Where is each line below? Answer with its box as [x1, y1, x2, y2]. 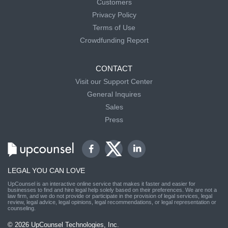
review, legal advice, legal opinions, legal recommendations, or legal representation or [8, 199, 216, 206]
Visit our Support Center [75, 77, 153, 86]
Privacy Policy [92, 11, 136, 19]
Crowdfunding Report [79, 36, 149, 45]
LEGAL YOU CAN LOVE [8, 166, 85, 175]
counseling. [8, 205, 36, 212]
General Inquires [87, 90, 141, 99]
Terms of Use [93, 23, 135, 32]
